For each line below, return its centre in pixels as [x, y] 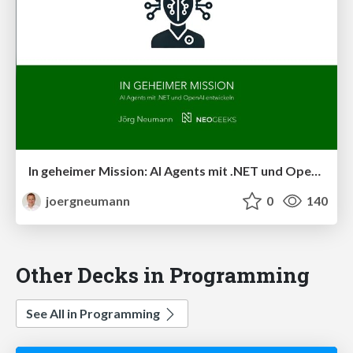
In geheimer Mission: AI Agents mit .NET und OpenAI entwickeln [316, 171]
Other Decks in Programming [163, 275]
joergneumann [87, 201]
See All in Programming [94, 314]
